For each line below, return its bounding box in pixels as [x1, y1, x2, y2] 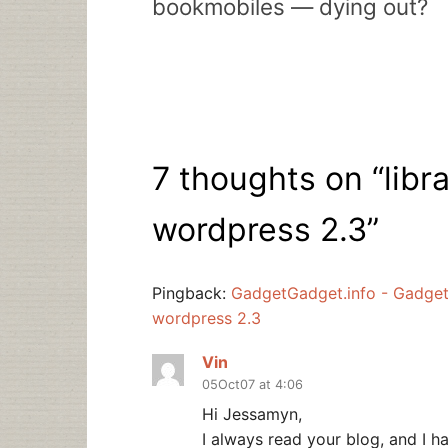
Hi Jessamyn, [202, 403, 302, 424]
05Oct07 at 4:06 [202, 377, 303, 393]
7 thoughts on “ [152, 158, 384, 198]
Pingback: [152, 283, 231, 304]
